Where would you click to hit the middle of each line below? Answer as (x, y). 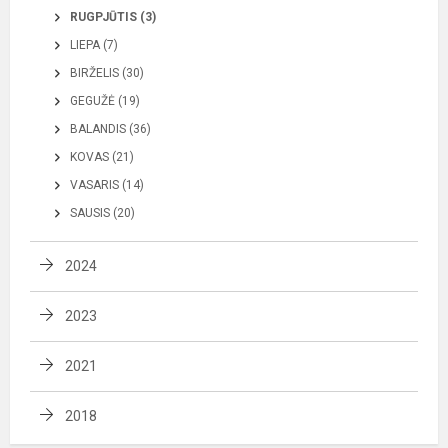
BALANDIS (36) (110, 129)
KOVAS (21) (102, 157)
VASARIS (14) (107, 185)
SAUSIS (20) (102, 213)
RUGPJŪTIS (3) (113, 17)
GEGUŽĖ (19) (105, 101)
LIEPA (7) (94, 45)
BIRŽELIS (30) (107, 73)
